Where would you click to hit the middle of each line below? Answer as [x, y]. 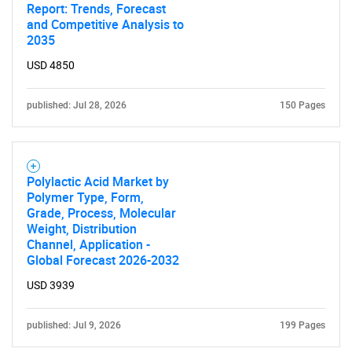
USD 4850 [51, 65]
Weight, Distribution [82, 229]
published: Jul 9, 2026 [74, 325]
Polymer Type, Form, [85, 197]
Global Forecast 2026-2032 [103, 260]
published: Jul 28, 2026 [77, 105]
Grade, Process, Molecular [101, 213]
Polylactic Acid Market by [98, 181]
